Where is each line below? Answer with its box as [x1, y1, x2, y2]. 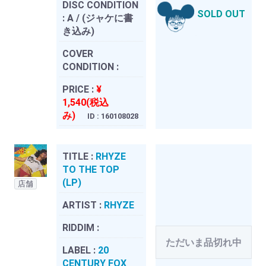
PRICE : [62, 83, 96, 95]
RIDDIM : [62, 221, 99, 233]
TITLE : [62, 150, 96, 162]
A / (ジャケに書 [67, 12, 133, 24]
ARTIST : [62, 199, 104, 211]
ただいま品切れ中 [166, 236, 242, 248]
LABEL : [62, 244, 98, 256]
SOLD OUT [197, 8, 245, 20]
